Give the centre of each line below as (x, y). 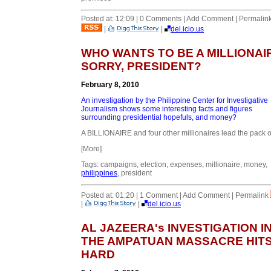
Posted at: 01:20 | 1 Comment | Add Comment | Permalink (175, 195)
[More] (91, 149)
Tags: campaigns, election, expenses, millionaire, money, (174, 164)
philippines (99, 173)
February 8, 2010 (110, 84)
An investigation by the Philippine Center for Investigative (175, 100)
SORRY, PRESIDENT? (141, 66)
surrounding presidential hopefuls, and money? (159, 117)
